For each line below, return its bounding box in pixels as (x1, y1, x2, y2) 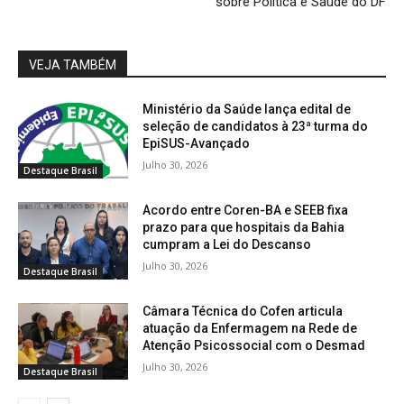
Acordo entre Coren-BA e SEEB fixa (142, 203, 349, 218)
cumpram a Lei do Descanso (142, 237, 312, 252)
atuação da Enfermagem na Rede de (142, 320, 358, 335)
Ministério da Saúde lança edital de (142, 102, 352, 117)
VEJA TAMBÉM (29, 58, 116, 73)
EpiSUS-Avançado (142, 136, 251, 151)
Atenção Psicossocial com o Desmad (142, 337, 366, 353)
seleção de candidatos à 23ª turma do (142, 119, 369, 134)
